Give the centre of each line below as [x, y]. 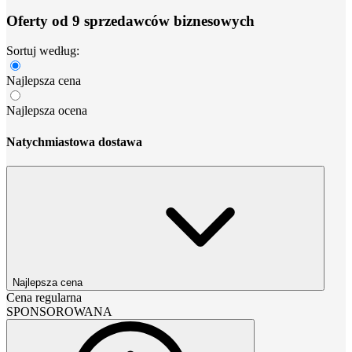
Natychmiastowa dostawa [74, 141]
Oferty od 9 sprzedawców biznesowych [130, 20]
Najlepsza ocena [47, 111]
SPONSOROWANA [59, 311]
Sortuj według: [43, 51]
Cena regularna [44, 297]
